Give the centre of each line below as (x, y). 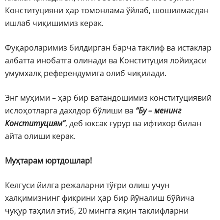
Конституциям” (35, 124)
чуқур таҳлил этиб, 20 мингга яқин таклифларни (97, 211)
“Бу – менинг (158, 111)
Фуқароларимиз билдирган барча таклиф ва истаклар (108, 48)
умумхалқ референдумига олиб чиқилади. (86, 73)
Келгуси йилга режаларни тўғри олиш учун (87, 185)
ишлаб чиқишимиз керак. (54, 23)
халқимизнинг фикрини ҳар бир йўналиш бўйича (100, 198)
